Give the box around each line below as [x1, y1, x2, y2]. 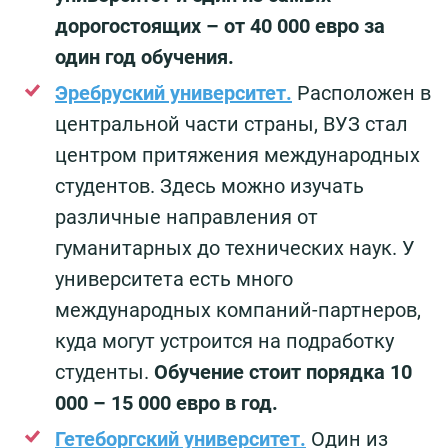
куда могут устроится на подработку [55, 328, 394, 353]
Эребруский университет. [55, 80, 292, 105]
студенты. [55, 359, 154, 384]
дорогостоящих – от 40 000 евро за [55, 13, 385, 38]
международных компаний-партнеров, [55, 297, 421, 322]
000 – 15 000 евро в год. [55, 390, 283, 415]
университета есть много [55, 266, 293, 291]
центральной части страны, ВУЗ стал [55, 111, 408, 136]
